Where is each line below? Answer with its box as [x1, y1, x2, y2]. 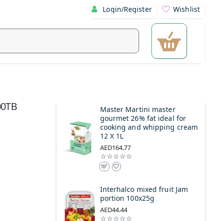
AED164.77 [100, 143, 131, 152]
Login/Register [103, 4, 152, 14]
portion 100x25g [100, 193, 155, 203]
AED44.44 [100, 205, 128, 215]
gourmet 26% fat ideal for [100, 113, 186, 123]
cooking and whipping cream [100, 122, 198, 132]
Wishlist [173, 4, 200, 14]
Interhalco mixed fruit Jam [100, 184, 188, 194]
